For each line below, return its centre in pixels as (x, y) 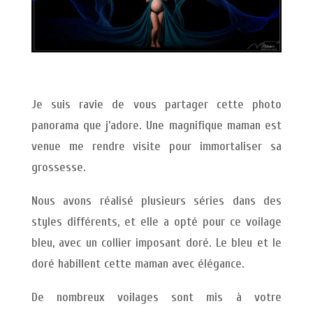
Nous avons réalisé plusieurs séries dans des (156, 201)
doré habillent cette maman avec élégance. (138, 264)
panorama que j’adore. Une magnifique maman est (156, 126)
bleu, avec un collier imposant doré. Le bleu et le (156, 243)
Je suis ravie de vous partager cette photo (156, 105)
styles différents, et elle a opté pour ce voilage (156, 222)
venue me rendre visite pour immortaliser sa (156, 147)
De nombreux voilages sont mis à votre (156, 298)
